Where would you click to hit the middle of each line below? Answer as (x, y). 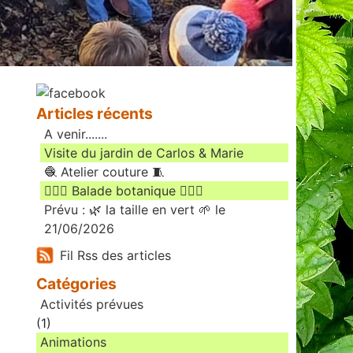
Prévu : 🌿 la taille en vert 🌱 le (135, 210)
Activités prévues (92, 305)
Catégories (76, 284)
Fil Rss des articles (115, 256)
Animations (73, 342)
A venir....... (76, 134)
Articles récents (95, 114)
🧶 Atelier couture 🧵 (104, 172)
